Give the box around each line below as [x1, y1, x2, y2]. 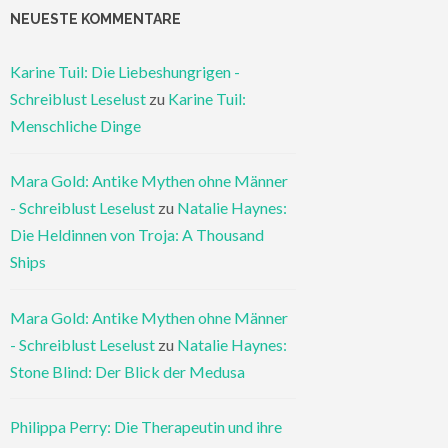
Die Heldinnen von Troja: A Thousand [10, 225, 264, 245]
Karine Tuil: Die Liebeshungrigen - [10, 62, 240, 82]
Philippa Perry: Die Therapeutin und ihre [10, 416, 282, 436]
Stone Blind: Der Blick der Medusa [10, 361, 245, 381]
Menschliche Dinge [10, 116, 141, 136]
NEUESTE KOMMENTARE [10, 11, 181, 28]
